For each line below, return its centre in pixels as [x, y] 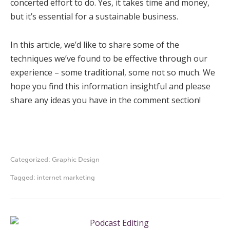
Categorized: [31, 160]
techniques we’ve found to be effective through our [109, 59]
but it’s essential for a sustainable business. [94, 17]
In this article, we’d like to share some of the [95, 45]
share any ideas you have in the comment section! [106, 100]
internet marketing [66, 178]
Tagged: [24, 178]
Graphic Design [76, 160]
